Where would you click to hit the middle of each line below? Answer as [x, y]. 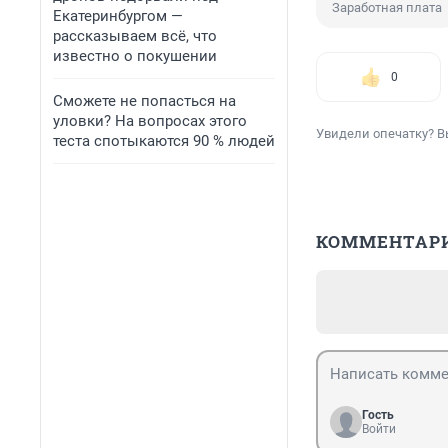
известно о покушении [135, 56]
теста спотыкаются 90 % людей [164, 141]
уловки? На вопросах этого [150, 121]
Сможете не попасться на [144, 101]
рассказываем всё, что [135, 36]
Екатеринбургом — [118, 16]
